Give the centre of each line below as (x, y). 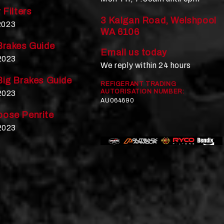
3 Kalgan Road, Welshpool (158, 20)
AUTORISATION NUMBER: (142, 91)
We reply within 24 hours (146, 65)
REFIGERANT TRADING (138, 84)
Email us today (134, 52)
